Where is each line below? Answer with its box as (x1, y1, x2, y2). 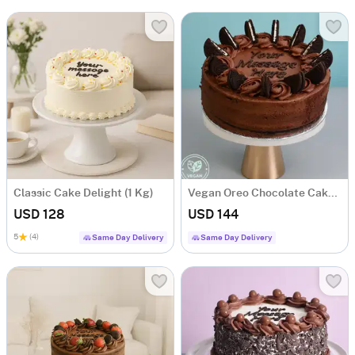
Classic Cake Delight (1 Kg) (13, 188, 154, 200)
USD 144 (188, 208, 239, 222)
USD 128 (13, 208, 65, 222)
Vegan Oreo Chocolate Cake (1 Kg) (328, 188, 338, 200)
